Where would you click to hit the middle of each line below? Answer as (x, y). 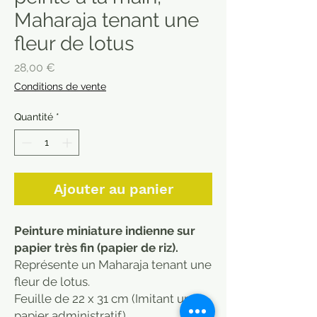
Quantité (34, 116)
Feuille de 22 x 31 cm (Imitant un (103, 298)
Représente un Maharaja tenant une (113, 264)
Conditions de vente (60, 86)
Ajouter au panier (113, 189)
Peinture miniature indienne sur (105, 230)
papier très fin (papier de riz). (96, 247)
